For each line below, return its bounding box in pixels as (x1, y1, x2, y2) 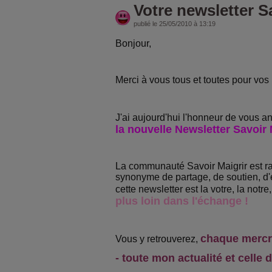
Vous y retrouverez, (115, 234, 200, 244)
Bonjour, (115, 38, 151, 49)
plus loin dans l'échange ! (115, 195, 248, 207)
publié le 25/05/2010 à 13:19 (134, 20, 216, 27)
